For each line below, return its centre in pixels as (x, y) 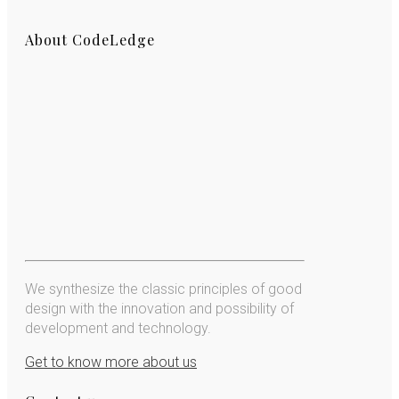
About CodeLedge (90, 39)
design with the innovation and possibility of (159, 309)
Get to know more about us (111, 362)
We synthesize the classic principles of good (163, 289)
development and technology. (118, 329)
